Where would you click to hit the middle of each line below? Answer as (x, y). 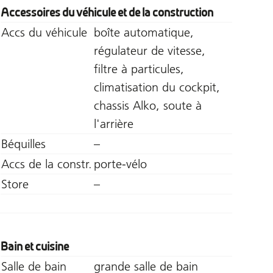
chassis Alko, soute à (147, 105)
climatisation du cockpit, (157, 87)
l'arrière (113, 123)
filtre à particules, (139, 69)
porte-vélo (120, 164)
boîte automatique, (144, 32)
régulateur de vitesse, (149, 50)
